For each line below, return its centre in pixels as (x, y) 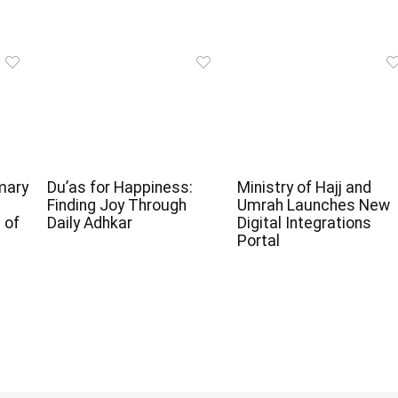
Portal (258, 240)
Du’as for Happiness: (119, 187)
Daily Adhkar (89, 223)
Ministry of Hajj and (304, 187)
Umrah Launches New (313, 205)
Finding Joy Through (116, 205)
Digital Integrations (304, 223)
